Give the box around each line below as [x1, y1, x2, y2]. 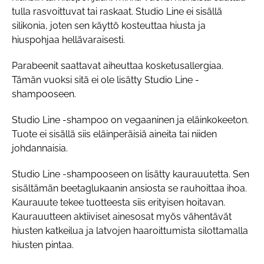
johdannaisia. [12, 143, 68, 154]
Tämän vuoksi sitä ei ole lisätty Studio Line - [12, 74, 199, 86]
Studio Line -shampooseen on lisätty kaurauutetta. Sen [12, 169, 249, 180]
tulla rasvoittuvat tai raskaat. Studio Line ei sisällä [12, 6, 222, 18]
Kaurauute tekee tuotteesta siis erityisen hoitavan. [12, 197, 225, 209]
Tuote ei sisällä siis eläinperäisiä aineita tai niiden [12, 128, 217, 140]
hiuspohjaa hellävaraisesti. [12, 34, 125, 46]
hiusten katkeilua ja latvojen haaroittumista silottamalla [12, 225, 248, 237]
